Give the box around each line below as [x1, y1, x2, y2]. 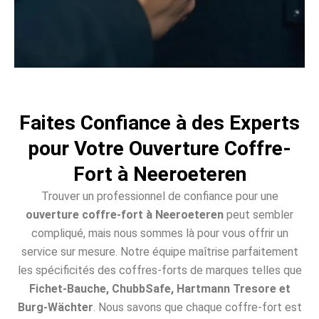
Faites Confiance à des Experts [19, 110, 300, 135]
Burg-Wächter [17, 300, 93, 314]
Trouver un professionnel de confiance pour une [41, 189, 278, 203]
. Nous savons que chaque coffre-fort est [93, 300, 302, 314]
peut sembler [224, 207, 293, 221]
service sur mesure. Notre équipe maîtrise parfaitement [21, 244, 298, 258]
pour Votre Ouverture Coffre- [28, 136, 291, 160]
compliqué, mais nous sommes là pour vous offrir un [31, 226, 288, 240]
